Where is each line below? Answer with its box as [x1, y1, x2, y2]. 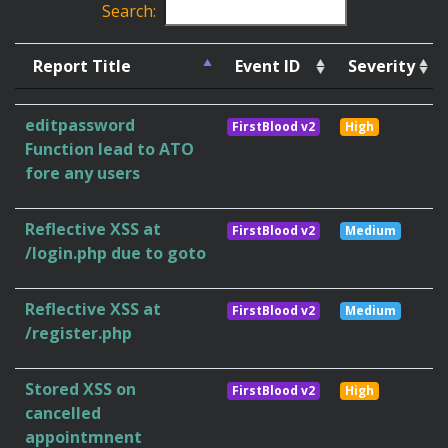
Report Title [33, 55, 131, 78]
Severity [348, 55, 415, 78]
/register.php [25, 322, 132, 345]
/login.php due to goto [25, 242, 206, 265]
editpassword [25, 114, 135, 137]
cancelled [25, 402, 101, 425]
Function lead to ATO [25, 138, 194, 161]
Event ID [235, 55, 300, 78]
